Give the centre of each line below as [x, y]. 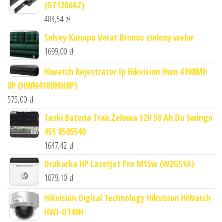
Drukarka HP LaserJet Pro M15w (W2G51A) [119, 164]
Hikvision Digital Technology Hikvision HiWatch [127, 198]
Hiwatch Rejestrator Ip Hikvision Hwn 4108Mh [126, 72]
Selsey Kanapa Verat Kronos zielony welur [119, 37]
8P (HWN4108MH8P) [42, 85]
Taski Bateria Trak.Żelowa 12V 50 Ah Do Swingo [128, 118]
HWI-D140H [64, 212]
